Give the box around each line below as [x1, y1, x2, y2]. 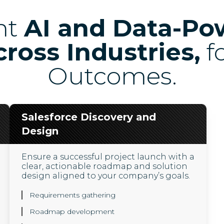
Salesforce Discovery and [21, 111, 156, 123]
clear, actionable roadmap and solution [21, 161, 187, 171]
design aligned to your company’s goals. [21, 171, 190, 180]
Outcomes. [47, 61, 177, 90]
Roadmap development [29, 207, 114, 216]
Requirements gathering [29, 190, 115, 199]
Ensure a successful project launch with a [21, 152, 194, 161]
